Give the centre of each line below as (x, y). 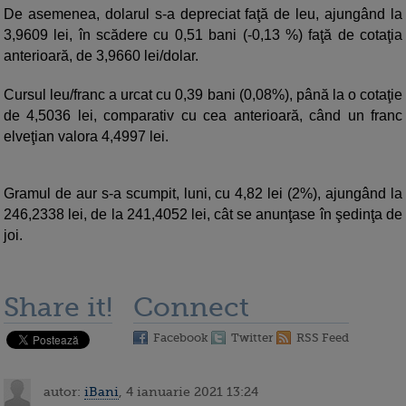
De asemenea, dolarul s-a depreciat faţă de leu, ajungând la (203, 14)
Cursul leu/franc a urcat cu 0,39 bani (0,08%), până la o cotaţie (203, 95)
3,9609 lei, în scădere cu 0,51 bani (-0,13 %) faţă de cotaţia (203, 35)
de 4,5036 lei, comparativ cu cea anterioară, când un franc (203, 116)
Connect (191, 308)
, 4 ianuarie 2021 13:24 (188, 391)
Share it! (58, 308)
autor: (62, 391)
